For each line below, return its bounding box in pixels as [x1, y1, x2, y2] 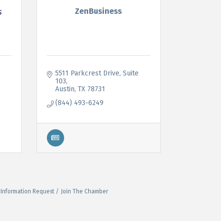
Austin [55, 84, 74, 93]
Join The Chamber [61, 187, 108, 195]
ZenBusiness [75, 6, 122, 16]
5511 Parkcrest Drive [55, 69, 119, 77]
